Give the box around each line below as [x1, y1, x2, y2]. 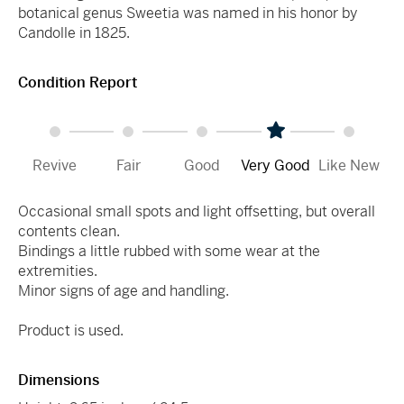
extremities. [18, 261, 97, 280]
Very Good [241, 155, 311, 175]
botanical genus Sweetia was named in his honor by [18, 3, 357, 23]
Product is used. [18, 320, 124, 340]
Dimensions [18, 370, 99, 390]
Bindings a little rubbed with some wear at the [18, 241, 320, 261]
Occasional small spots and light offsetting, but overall [18, 201, 375, 221]
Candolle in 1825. [18, 23, 130, 42]
